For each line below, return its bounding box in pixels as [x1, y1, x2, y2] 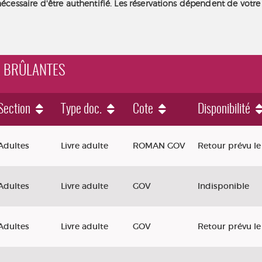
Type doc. [61, 103, 102, 116]
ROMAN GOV [133, 140, 185, 151]
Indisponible [198, 181, 249, 191]
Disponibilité [198, 103, 250, 116]
